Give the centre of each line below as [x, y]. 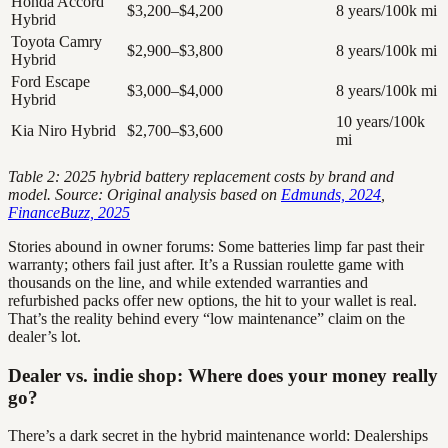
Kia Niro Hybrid [63, 130]
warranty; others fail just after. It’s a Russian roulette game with [206, 264]
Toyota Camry [56, 41]
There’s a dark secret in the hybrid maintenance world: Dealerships [218, 436]
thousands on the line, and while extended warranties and [188, 282]
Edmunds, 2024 [331, 194]
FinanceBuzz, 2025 [69, 212]
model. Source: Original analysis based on [144, 194]
